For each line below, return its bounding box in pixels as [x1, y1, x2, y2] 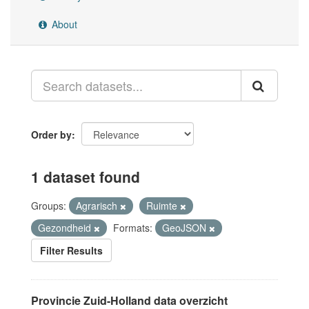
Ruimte [146, 199, 180, 212]
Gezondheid [38, 221, 94, 235]
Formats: [113, 221, 152, 235]
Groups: [31, 199, 66, 212]
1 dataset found [31, 166, 140, 187]
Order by [31, 128, 72, 141]
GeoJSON [162, 221, 209, 235]
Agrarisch [76, 199, 120, 212]
